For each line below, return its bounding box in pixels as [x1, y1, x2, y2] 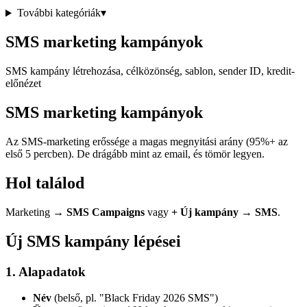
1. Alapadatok [5, 264, 86, 279]
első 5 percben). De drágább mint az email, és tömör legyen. [5, 148, 265, 160]
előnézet [5, 77, 41, 90]
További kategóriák [16, 7, 101, 19]
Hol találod [5, 173, 84, 192]
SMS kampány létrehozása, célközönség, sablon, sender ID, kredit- [5, 65, 295, 77]
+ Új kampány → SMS [171, 206, 278, 218]
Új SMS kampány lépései [5, 232, 181, 250]
